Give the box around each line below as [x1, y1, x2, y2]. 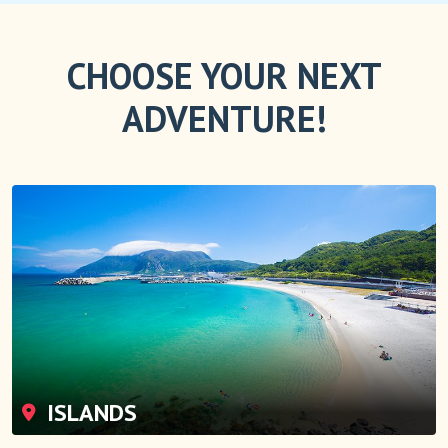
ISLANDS [41, 396, 137, 428]
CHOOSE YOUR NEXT [66, 51, 382, 99]
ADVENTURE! [121, 94, 327, 142]
